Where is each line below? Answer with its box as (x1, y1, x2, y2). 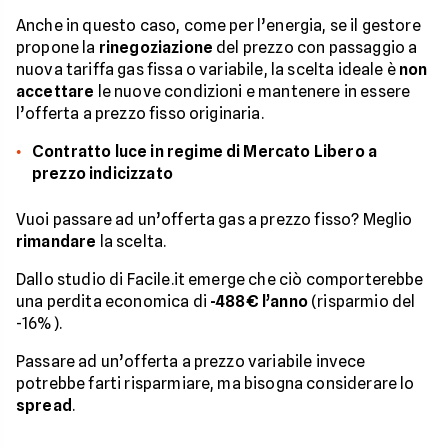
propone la (16, 38, 99, 58)
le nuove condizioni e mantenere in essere (94, 82, 411, 102)
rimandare (16, 232, 97, 252)
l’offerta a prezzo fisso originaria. (16, 104, 264, 124)
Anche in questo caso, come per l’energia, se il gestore (16, 16, 421, 36)
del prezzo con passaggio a (213, 38, 418, 58)
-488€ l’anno (210, 292, 308, 312)
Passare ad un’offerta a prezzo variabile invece (16, 352, 366, 372)
